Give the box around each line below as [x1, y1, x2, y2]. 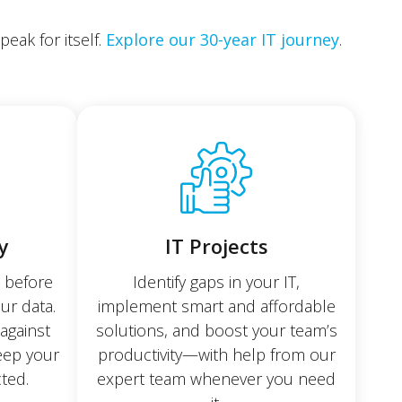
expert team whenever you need [97, 367, 336, 389]
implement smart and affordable [97, 294, 336, 317]
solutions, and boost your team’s [95, 319, 337, 341]
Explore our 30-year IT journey [106, 28, 339, 50]
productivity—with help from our [97, 343, 336, 365]
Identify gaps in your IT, [133, 270, 300, 293]
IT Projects [164, 232, 268, 259]
